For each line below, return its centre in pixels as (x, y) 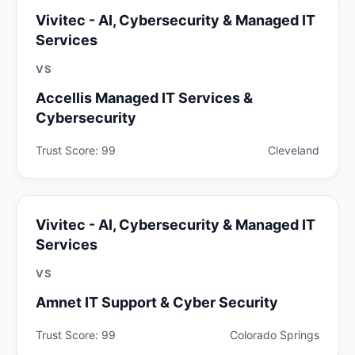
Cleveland (294, 150)
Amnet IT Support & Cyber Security (157, 302)
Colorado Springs (275, 334)
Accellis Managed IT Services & (144, 97)
